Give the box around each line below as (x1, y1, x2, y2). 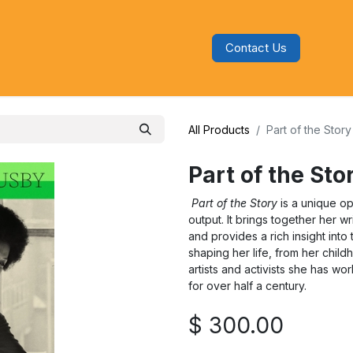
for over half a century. (188, 279, 307, 292)
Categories (54, 41, 112, 55)
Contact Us (225, 40, 288, 55)
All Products (188, 122, 250, 136)
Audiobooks (136, 41, 200, 55)
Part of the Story (191, 196, 277, 210)
